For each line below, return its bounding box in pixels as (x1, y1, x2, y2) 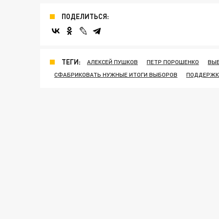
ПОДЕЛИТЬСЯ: (62, 12, 109, 21)
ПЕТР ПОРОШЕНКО (147, 58, 199, 66)
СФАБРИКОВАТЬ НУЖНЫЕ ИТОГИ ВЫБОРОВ (54, 71, 177, 79)
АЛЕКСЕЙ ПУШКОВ (87, 58, 138, 66)
